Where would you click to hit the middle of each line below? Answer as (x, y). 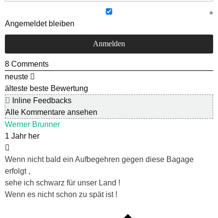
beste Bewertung (59, 88)
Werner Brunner (32, 124)
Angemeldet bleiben (40, 23)
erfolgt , (18, 171)
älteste (16, 88)
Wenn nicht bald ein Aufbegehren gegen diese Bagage (99, 159)
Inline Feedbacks (41, 100)
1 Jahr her (22, 136)
